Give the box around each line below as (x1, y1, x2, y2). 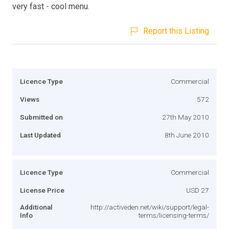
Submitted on (20, 112, 63, 121)
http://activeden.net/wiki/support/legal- (90, 202, 209, 211)
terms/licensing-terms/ (139, 211, 209, 219)
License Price (20, 186, 64, 194)
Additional (20, 202, 53, 211)
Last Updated (20, 130, 61, 139)
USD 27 (186, 186, 209, 194)
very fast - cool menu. (12, 1, 89, 11)
